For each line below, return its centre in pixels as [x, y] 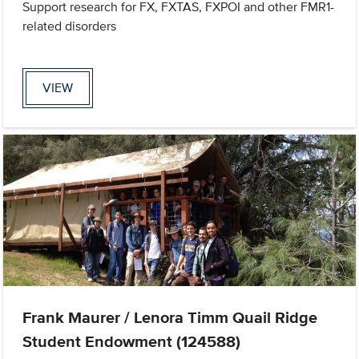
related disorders [70, 26]
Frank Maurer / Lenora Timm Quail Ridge [170, 317]
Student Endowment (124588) [132, 341]
